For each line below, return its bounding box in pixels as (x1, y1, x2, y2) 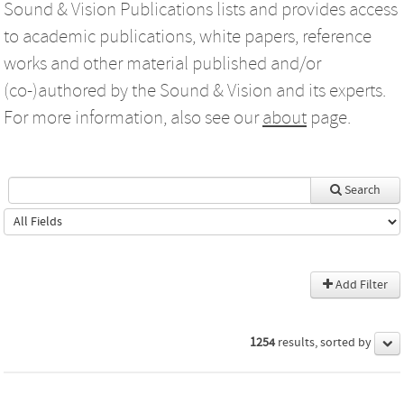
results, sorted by (275, 335, 374, 351)
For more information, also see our (4, 106, 262, 129)
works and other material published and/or (4, 52, 321, 75)
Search (342, 182, 381, 197)
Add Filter (333, 277, 388, 292)
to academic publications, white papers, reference (4, 25, 372, 48)
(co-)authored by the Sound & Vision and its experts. (4, 79, 386, 102)
